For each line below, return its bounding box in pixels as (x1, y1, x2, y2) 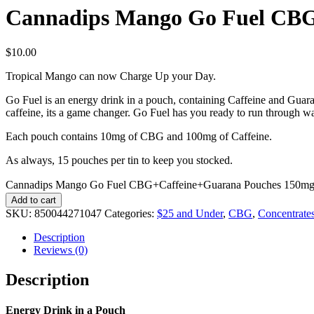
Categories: (104, 207, 157, 219)
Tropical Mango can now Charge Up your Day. (6, 69, 216, 82)
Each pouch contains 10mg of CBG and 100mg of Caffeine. (6, 130, 272, 142)
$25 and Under (157, 207, 223, 219)
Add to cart (11, 194, 56, 205)
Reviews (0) (34, 243, 88, 256)
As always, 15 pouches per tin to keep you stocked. (6, 153, 233, 166)
